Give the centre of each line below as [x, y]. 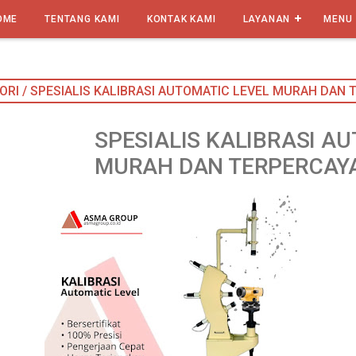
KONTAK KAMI [181, 19]
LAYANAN [267, 19]
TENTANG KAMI [82, 19]
